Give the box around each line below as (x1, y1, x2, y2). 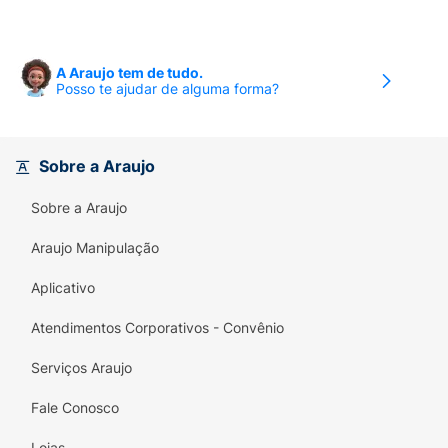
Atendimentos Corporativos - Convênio (31, 319, 284, 336)
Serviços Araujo (31, 359, 132, 376)
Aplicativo (31, 279, 95, 296)
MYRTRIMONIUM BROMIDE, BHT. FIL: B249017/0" (33, 9, 410, 29)
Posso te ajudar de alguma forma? (56, 80, 279, 97)
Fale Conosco (31, 399, 119, 416)
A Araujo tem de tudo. (56, 64, 203, 81)
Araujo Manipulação (31, 239, 159, 256)
